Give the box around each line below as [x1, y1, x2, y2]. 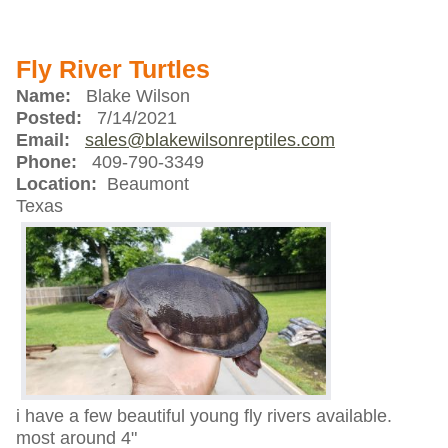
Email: [15, 129, 70, 150]
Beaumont [96, 173, 189, 194]
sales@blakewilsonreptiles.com [84, 129, 335, 150]
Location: [15, 173, 97, 194]
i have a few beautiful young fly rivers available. [15, 406, 392, 427]
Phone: [15, 151, 77, 172]
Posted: [15, 107, 82, 128]
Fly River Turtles [15, 56, 210, 84]
